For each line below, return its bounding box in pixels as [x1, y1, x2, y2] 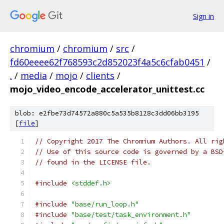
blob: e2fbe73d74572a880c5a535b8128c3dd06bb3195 [15, 109, 199, 117]
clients [86, 69, 114, 81]
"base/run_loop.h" [71, 200, 139, 208]
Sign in [193, 11, 214, 21]
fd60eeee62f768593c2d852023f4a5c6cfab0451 [10, 56, 204, 68]
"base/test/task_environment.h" [71, 210, 191, 219]
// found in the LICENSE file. [35, 158, 151, 166]
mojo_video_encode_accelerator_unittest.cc [10, 83, 204, 95]
